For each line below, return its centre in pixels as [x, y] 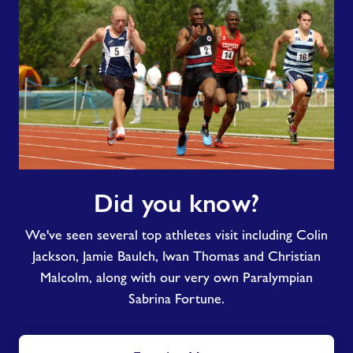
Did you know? [176, 203]
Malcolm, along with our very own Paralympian [176, 277]
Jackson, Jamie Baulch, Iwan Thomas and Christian [176, 256]
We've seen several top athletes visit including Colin [176, 235]
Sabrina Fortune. [176, 299]
